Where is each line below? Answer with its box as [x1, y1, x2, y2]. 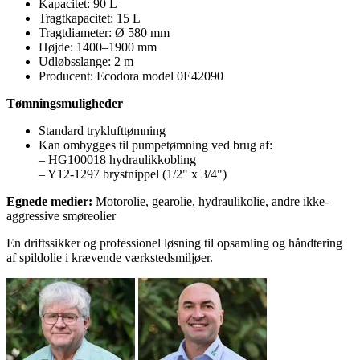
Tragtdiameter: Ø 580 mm [39, 25, 170, 39]
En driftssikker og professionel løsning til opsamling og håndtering [6, 235, 342, 250]
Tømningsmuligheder [6, 96, 123, 110]
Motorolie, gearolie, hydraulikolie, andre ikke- [92, 194, 329, 208]
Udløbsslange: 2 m [39, 54, 133, 68]
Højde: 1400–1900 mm [39, 39, 157, 54]
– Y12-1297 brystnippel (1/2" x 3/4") [39, 166, 227, 181]
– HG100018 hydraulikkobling [39, 152, 196, 166]
